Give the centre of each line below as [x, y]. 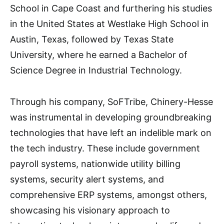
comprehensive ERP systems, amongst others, [108, 195]
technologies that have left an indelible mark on [111, 133]
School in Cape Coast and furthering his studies [111, 8]
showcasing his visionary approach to [90, 210]
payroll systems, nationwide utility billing [95, 164]
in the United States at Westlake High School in [109, 24]
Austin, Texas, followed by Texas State [92, 39]
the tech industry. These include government [105, 148]
